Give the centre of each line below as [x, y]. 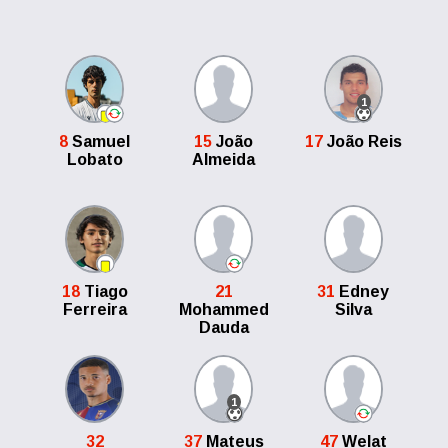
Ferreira [94, 309]
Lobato [94, 159]
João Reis [362, 141]
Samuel [99, 141]
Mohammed [223, 309]
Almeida [224, 159]
